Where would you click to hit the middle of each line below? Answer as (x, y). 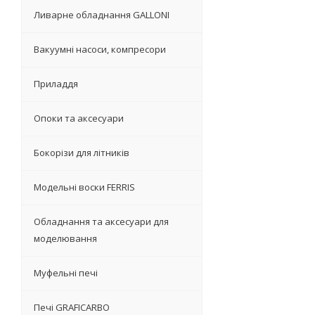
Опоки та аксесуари (79, 118)
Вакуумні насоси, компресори (100, 50)
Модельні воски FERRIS (84, 187)
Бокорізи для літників (82, 153)
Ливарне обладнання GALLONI (102, 15)
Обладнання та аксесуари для (101, 222)
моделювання (65, 239)
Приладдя (56, 84)
